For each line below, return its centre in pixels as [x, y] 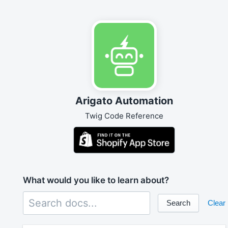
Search [178, 203]
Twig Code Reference [124, 116]
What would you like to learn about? [96, 180]
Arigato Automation [124, 101]
